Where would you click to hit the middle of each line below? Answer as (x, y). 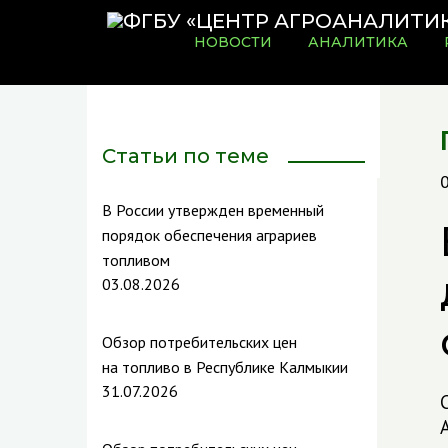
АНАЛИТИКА (358, 42)
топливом (136, 260)
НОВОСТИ (233, 42)
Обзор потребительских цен (199, 342)
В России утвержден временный (213, 210)
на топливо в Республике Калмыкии (225, 367)
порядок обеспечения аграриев (209, 235)
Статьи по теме (185, 156)
